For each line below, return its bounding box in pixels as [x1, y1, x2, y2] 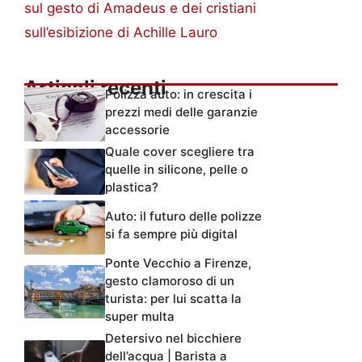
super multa [105, 284, 175, 300]
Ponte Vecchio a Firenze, [105, 230, 251, 246]
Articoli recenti [24, 51, 166, 75]
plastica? [105, 154, 158, 170]
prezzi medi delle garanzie [105, 79, 258, 95]
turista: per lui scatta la [105, 266, 242, 282]
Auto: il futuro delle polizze [105, 183, 262, 200]
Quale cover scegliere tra [105, 119, 255, 135]
